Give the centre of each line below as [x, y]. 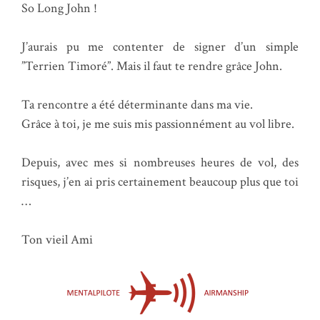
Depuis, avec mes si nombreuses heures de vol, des [160, 162]
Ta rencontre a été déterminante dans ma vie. [137, 104]
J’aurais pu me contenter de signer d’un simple [160, 46]
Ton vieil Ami [57, 239]
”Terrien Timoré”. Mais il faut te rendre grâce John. [152, 66]
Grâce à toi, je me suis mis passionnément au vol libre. [158, 124]
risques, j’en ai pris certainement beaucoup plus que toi [160, 181]
